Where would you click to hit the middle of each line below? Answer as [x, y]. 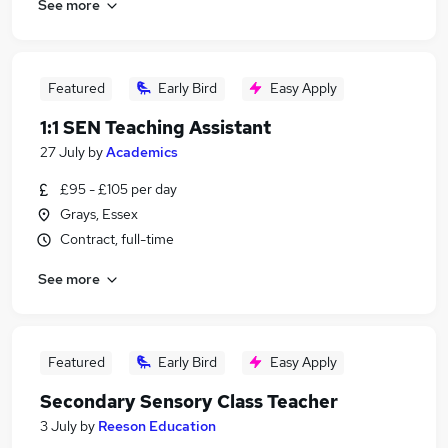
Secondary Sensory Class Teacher [189, 401]
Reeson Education [157, 426]
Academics [142, 152]
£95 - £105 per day [118, 189]
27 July [62, 152]
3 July [58, 426]
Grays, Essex [99, 214]
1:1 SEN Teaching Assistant [155, 127]
